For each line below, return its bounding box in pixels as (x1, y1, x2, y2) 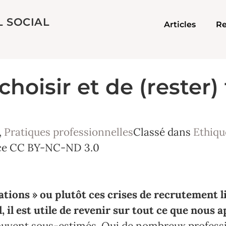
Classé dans (133, 125, 191, 139)
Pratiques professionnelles (4, 125, 133, 139)
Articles (164, 19, 196, 29)
